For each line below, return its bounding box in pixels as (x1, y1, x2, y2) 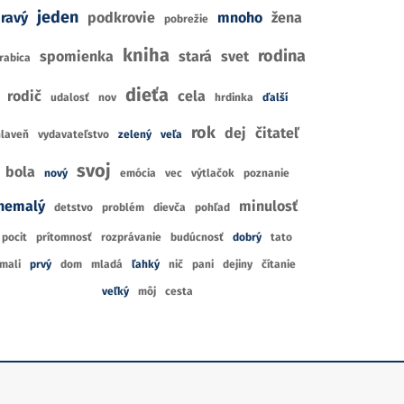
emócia (119, 167, 156, 179)
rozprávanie (101, 231, 161, 243)
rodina (258, 46, 306, 66)
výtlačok (190, 167, 234, 179)
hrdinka (214, 91, 253, 104)
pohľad (195, 201, 230, 214)
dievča (153, 201, 186, 214)
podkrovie (87, 9, 155, 26)
